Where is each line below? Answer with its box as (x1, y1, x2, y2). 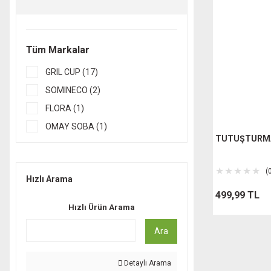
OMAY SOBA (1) (45, 122, 107, 131)
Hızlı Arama (26, 174, 73, 184)
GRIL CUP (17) (45, 67, 98, 77)
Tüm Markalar (26, 44, 90, 56)
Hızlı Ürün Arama (68, 203, 135, 212)
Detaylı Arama (122, 259, 171, 267)
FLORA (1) (45, 103, 84, 113)
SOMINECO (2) (45, 85, 100, 95)
